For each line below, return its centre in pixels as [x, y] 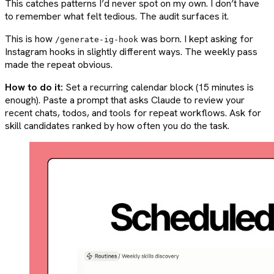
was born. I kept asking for [196, 39]
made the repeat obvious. [59, 65]
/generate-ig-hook [97, 40]
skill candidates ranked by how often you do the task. [117, 126]
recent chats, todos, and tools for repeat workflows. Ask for [133, 113]
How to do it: [34, 87]
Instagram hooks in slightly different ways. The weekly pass [131, 52]
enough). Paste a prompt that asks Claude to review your [125, 100]
